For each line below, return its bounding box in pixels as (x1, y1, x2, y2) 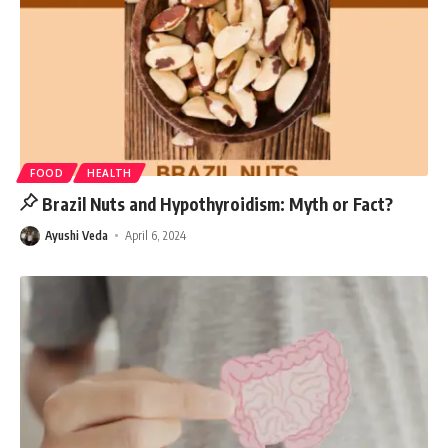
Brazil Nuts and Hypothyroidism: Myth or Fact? (42, 192, 394, 215)
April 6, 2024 (125, 227, 187, 243)
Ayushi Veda (45, 227, 108, 243)
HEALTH (86, 166, 133, 179)
